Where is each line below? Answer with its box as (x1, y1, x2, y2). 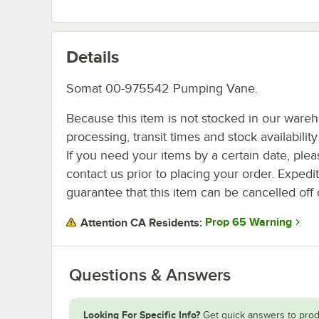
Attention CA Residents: (80, 216, 202, 229)
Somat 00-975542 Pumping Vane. (66, 80, 258, 95)
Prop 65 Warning (205, 216, 292, 229)
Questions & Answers (69, 265, 231, 284)
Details (66, 46, 119, 66)
